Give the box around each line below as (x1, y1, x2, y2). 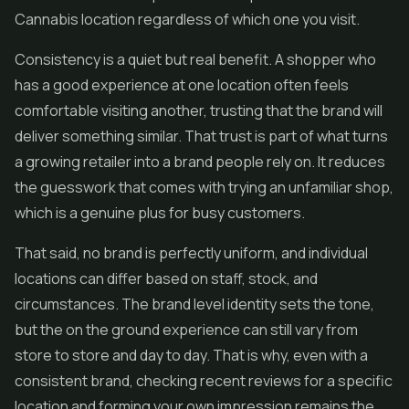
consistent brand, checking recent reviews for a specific (15, 371, 393, 391)
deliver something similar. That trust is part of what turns (15, 126, 388, 146)
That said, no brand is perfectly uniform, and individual (15, 243, 368, 263)
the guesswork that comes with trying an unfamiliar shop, (15, 177, 393, 197)
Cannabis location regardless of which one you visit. (15, 9, 360, 29)
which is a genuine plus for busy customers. (15, 203, 305, 223)
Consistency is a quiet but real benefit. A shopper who (15, 49, 376, 69)
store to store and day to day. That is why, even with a (15, 345, 368, 365)
